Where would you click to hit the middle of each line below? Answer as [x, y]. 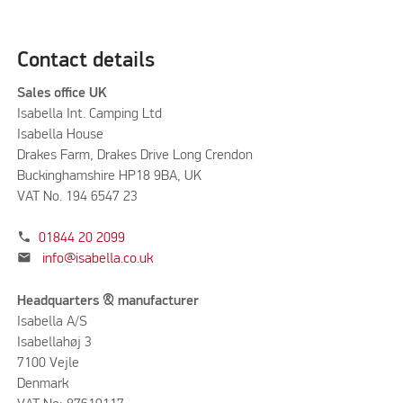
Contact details [85, 60]
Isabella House [60, 134]
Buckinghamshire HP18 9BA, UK [109, 176]
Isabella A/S [52, 322]
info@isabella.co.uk [97, 260]
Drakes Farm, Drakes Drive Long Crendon [134, 155]
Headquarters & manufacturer [109, 301]
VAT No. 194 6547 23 [77, 197]
